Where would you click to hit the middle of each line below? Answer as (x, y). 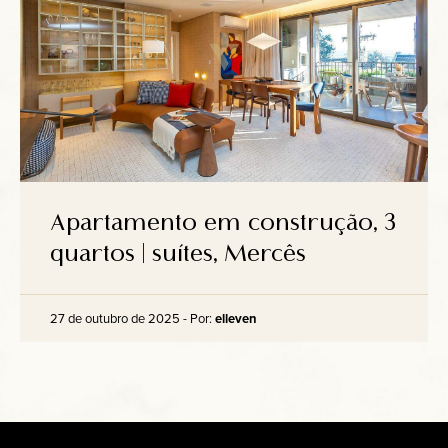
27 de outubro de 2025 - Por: (132, 318)
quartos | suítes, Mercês (178, 253)
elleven (236, 318)
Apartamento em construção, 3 (223, 222)
